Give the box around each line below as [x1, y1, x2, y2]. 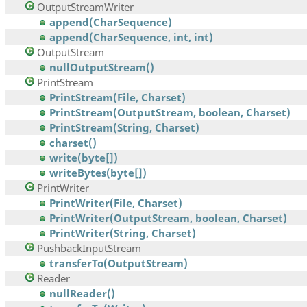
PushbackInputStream [37, 241, 141, 256]
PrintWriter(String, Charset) [49, 226, 196, 241]
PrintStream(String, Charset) [49, 121, 199, 135]
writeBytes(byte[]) [49, 166, 147, 180]
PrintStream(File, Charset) [49, 90, 186, 105]
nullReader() [49, 286, 115, 301]
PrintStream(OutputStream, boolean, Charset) [49, 106, 291, 120]
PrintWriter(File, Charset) [49, 196, 182, 210]
